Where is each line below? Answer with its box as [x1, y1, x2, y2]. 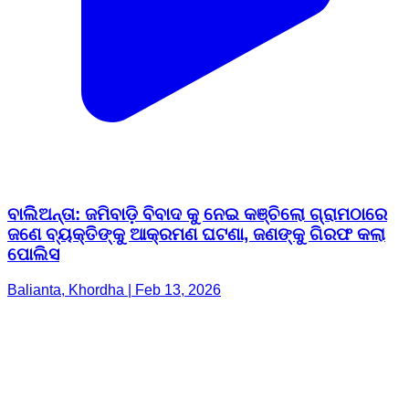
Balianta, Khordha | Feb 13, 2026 [7, 282, 221, 299]
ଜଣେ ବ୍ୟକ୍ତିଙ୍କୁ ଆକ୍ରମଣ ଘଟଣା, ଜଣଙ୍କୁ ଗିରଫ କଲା [7, 225, 385, 245]
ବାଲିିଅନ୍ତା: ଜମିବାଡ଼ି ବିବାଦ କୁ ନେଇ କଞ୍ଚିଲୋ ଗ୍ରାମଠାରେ [7, 204, 387, 225]
